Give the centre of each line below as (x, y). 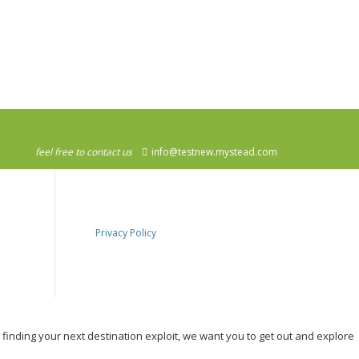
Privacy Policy (125, 233)
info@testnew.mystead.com (213, 152)
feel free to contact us (84, 152)
